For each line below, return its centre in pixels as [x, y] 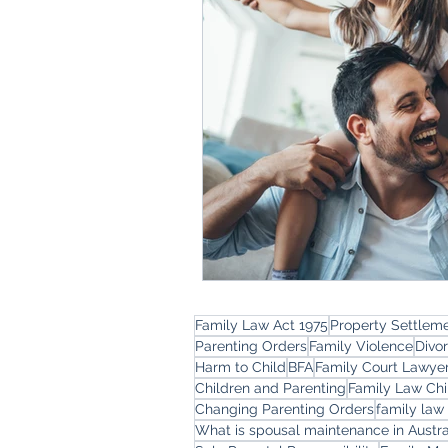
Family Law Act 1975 [261, 324]
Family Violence [361, 345]
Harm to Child [240, 366]
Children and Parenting [270, 387]
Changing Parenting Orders [284, 408]
